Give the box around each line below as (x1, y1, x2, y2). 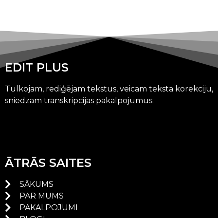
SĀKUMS (19, 180, 54, 189)
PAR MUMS (19, 191, 64, 201)
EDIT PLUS (5, 60, 69, 74)
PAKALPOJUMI (19, 203, 78, 213)
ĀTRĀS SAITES (5, 156, 91, 170)
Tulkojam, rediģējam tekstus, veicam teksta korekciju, (5, 84, 213, 93)
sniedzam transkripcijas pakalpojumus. (5, 95, 154, 105)
